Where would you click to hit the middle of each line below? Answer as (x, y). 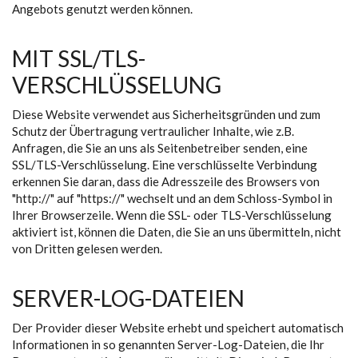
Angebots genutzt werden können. (102, 9)
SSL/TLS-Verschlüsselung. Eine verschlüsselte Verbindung (165, 165)
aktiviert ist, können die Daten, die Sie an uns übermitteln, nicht (177, 232)
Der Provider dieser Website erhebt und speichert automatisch (178, 328)
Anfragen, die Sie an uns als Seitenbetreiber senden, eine (160, 148)
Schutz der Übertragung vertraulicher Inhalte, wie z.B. (153, 131)
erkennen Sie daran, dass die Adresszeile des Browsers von (166, 181)
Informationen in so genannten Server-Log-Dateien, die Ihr (168, 344)
